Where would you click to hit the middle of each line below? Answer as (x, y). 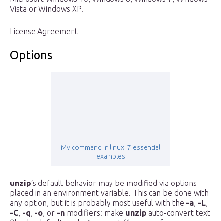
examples (110, 157)
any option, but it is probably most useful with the (98, 203)
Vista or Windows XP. (47, 9)
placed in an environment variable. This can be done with (109, 193)
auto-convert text (178, 213)
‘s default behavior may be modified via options (114, 183)
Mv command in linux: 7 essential (110, 148)
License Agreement (44, 31)
